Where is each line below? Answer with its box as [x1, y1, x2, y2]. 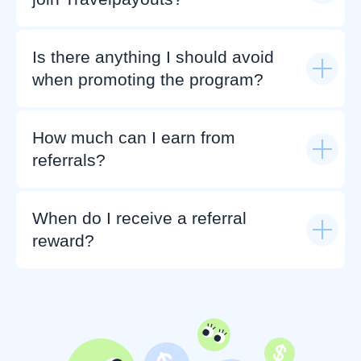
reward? [32, 231, 94, 250]
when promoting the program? [32, 70, 263, 89]
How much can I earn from [32, 128, 235, 147]
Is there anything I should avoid [32, 48, 274, 66]
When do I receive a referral [32, 209, 247, 227]
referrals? [32, 151, 106, 169]
